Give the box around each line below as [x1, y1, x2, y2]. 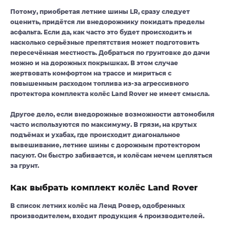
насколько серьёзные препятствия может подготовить [10, 39, 199, 47]
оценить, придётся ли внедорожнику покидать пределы [10, 18, 205, 26]
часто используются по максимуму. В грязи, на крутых [10, 121, 197, 129]
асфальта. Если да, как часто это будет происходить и [10, 28, 192, 36]
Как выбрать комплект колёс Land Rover [10, 183, 198, 193]
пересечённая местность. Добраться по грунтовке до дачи [10, 49, 210, 57]
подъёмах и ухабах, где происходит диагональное [10, 131, 180, 139]
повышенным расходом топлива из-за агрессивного [10, 80, 189, 88]
